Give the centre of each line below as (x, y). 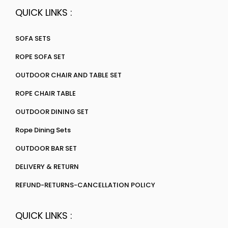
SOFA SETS (33, 38)
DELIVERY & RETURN (47, 167)
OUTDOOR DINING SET (52, 112)
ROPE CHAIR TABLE (46, 93)
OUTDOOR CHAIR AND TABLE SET (68, 75)
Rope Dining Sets (43, 130)
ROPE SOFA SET (40, 57)
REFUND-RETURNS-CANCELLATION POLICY (85, 185)
